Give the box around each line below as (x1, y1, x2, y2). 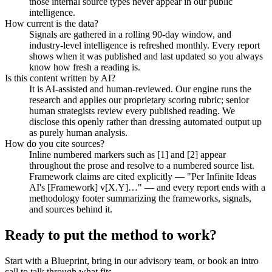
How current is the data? (5, 18, 98, 29)
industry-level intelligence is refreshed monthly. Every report (29, 39, 260, 50)
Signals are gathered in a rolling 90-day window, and (29, 29, 231, 39)
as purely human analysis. (29, 127, 127, 138)
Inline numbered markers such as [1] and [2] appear (29, 149, 226, 160)
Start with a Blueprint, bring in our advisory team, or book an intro (5, 255, 259, 266)
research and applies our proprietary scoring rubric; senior (29, 94, 249, 105)
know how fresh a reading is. (29, 61, 140, 72)
